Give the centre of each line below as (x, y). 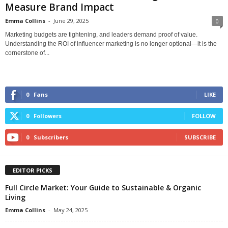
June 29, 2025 (71, 20)
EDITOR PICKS (33, 170)
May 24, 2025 (70, 210)
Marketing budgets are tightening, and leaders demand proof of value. (101, 34)
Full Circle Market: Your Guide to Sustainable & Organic (103, 187)
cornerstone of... (27, 53)
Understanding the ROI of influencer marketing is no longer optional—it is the (111, 44)
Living (15, 197)
